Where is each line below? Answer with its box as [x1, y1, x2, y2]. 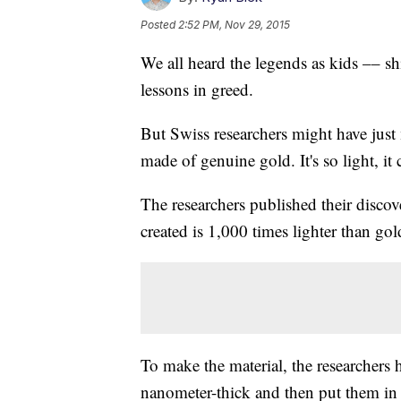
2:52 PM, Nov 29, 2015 [178, 18, 290, 32]
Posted [141, 18, 178, 32]
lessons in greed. [141, 78, 253, 101]
